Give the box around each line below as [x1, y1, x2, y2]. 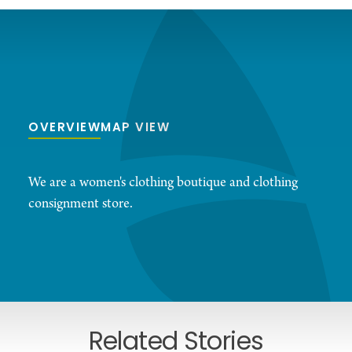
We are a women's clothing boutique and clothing [28, 174, 298, 192]
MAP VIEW [101, 119, 170, 139]
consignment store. [28, 195, 133, 214]
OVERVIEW [28, 119, 101, 139]
